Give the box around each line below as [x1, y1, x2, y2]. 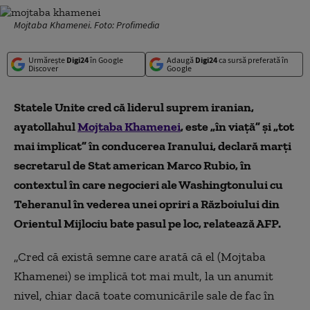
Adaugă [166, 55, 195, 65]
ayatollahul [14, 119, 77, 134]
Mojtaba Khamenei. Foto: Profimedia [14, 19, 160, 31]
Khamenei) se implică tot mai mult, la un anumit [14, 268, 273, 284]
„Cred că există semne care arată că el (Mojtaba [14, 249, 266, 264]
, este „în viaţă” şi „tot [181, 119, 294, 134]
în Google [89, 55, 123, 65]
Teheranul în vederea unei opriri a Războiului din [14, 197, 280, 212]
